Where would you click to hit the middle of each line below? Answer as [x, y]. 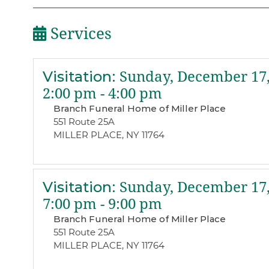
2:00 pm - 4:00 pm [102, 93]
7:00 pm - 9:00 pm [102, 204]
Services [79, 34]
